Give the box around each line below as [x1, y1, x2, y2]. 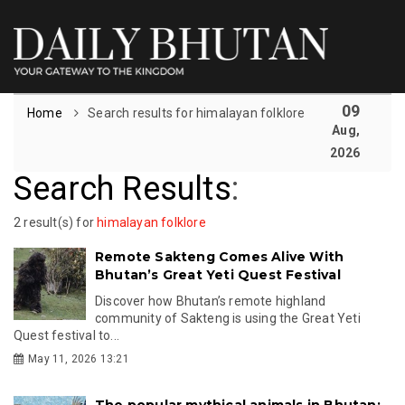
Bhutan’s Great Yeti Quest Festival [95, 266, 341, 283]
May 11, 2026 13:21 [28, 352, 129, 365]
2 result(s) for [14, 214, 98, 230]
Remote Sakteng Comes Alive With [95, 248, 344, 265]
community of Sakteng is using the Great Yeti [95, 310, 361, 325]
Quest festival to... [14, 327, 119, 343]
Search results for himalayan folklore [88, 105, 306, 120]
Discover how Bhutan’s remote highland [95, 293, 326, 308]
